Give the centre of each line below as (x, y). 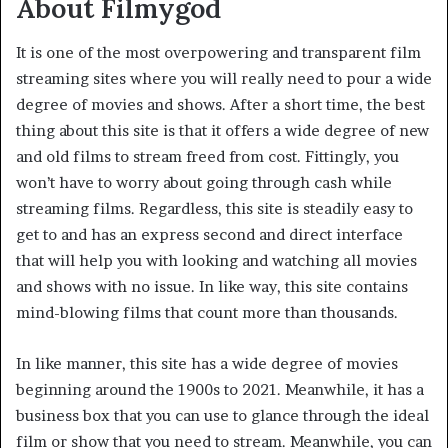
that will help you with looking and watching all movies (216, 261)
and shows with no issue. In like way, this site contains (212, 287)
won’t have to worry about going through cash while (204, 183)
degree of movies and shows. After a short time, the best (220, 105)
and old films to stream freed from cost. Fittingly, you (207, 157)
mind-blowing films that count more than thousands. (207, 313)
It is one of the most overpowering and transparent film (218, 53)
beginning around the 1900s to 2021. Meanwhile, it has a (220, 390)
